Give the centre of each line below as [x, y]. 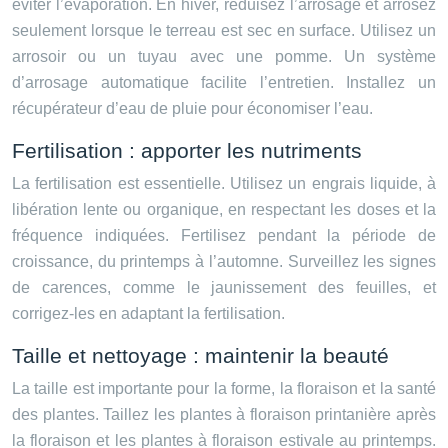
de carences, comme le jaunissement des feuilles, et [224, 288]
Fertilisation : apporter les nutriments [187, 151]
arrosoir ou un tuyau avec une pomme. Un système [224, 57]
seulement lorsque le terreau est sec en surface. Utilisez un [224, 31]
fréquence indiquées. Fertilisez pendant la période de [224, 236]
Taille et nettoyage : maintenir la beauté [200, 356]
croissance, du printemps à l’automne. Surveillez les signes [224, 262]
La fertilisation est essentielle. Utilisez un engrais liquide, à [224, 184]
